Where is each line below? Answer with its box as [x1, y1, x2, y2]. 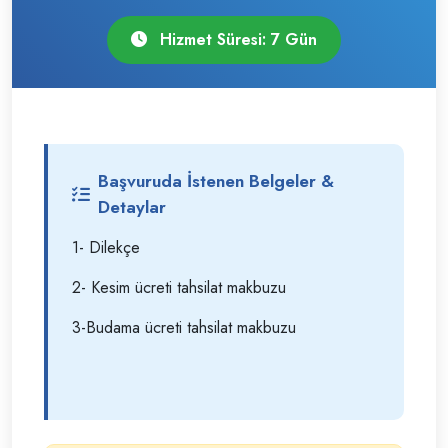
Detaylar [98, 194, 166, 220]
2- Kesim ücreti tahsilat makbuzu [72, 276, 286, 299]
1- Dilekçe [72, 236, 140, 259]
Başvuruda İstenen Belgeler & [98, 168, 334, 194]
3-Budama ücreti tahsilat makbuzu [72, 316, 296, 339]
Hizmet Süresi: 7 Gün [155, 28, 317, 51]
